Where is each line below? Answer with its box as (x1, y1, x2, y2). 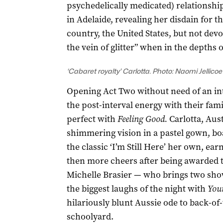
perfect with (66, 113, 117, 125)
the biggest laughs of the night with (66, 183, 208, 195)
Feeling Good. (117, 113, 167, 125)
